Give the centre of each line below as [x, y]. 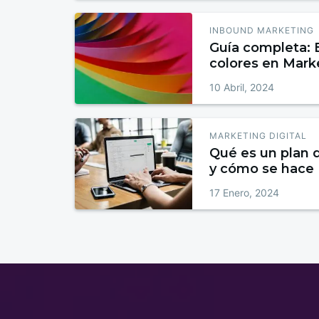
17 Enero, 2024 [245, 193]
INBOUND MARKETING [262, 31]
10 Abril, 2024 [242, 88]
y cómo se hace [262, 169]
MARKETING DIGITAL [258, 136]
